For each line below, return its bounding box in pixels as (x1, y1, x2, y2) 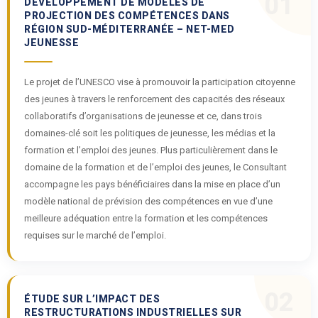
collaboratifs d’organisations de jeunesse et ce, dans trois (24, 111, 262, 121)
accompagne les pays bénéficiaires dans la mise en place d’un (24, 179, 280, 190)
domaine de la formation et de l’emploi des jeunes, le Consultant (24, 162, 287, 172)
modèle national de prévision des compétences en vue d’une (24, 196, 273, 207)
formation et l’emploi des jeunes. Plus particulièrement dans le (24, 145, 278, 155)
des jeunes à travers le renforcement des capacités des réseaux (24, 94, 285, 104)
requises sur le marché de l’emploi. (24, 230, 166, 241)
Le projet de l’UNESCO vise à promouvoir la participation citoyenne (24, 77, 295, 87)
